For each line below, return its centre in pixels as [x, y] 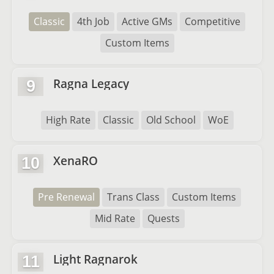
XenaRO [76, 161]
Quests [163, 218]
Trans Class [133, 197]
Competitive [213, 21]
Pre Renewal [66, 197]
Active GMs [147, 21]
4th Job [93, 21]
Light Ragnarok [95, 259]
